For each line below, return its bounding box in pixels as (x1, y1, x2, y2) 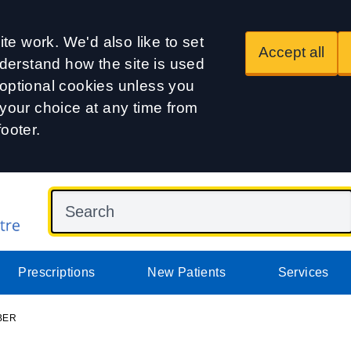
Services (277, 266, 329, 279)
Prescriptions (18, 266, 96, 279)
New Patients (147, 266, 226, 279)
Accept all (259, 44, 324, 60)
